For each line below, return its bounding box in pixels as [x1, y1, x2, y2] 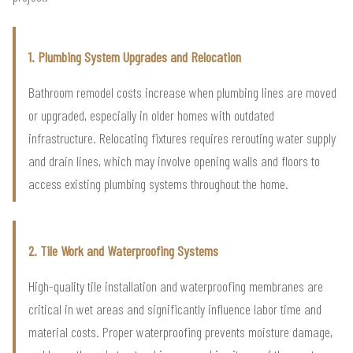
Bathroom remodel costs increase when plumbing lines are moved [28, 83, 336, 101]
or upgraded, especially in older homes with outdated [28, 106, 274, 124]
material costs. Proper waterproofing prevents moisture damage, [28, 322, 333, 340]
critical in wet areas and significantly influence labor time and [28, 299, 321, 318]
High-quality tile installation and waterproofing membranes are [28, 277, 323, 295]
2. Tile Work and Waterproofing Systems [28, 241, 218, 259]
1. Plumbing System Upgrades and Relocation [28, 47, 241, 65]
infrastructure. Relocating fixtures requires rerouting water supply [28, 128, 336, 147]
